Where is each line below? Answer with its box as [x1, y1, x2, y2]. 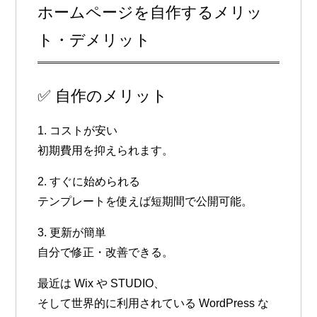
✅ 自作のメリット [38, 87, 168, 105]
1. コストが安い [38, 125, 118, 137]
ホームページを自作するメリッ [38, 3, 263, 21]
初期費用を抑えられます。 [38, 144, 174, 157]
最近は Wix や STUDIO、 [38, 277, 166, 290]
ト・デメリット [38, 30, 151, 49]
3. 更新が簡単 [38, 226, 107, 239]
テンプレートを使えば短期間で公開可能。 [38, 195, 253, 208]
